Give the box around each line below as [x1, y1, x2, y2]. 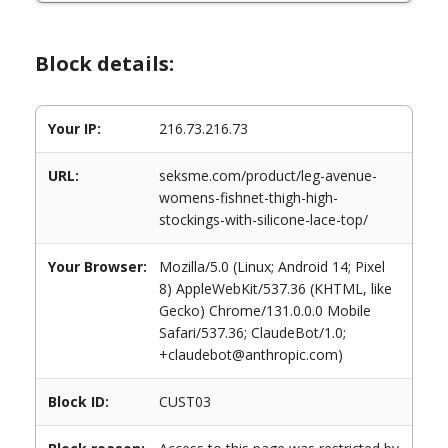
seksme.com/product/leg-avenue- [159, 166, 377, 185]
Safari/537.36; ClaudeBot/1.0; [159, 323, 346, 342]
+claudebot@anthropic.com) [159, 345, 343, 364]
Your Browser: [48, 257, 147, 276]
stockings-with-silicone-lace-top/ [159, 210, 368, 229]
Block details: [35, 50, 174, 77]
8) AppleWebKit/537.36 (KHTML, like [159, 279, 392, 298]
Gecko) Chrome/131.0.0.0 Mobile [159, 301, 371, 320]
